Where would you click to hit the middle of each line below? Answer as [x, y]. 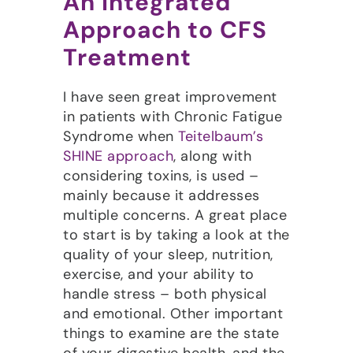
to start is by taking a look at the [176, 234]
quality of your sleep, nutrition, [168, 254]
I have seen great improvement [170, 97]
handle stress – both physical [165, 294]
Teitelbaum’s [221, 136]
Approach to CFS [165, 30]
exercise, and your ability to [159, 274]
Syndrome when [121, 136]
